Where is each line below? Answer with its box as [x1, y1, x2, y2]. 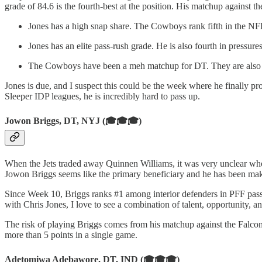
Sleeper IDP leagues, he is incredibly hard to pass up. [5, 91, 200, 101]
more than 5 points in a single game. [5, 229, 137, 240]
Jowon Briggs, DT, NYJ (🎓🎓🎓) [5, 116, 142, 126]
